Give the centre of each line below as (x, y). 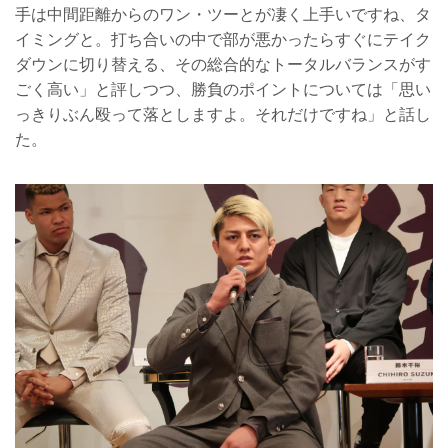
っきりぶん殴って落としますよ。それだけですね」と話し (223, 114)
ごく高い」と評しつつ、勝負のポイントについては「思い (223, 89)
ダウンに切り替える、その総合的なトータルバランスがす (223, 64)
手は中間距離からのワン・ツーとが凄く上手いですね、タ (223, 14)
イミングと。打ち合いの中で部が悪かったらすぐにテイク (223, 39)
